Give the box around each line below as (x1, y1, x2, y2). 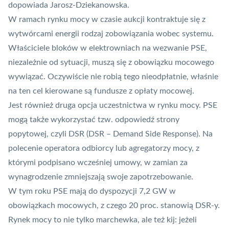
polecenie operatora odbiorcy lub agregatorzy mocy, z (8, 144, 199, 153)
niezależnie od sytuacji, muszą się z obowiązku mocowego (8, 58, 214, 67)
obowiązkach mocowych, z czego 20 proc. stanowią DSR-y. (8, 201, 220, 210)
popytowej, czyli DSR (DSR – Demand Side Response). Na (8, 130, 213, 139)
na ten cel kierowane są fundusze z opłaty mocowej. (8, 87, 194, 96)
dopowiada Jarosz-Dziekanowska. (8, 1, 129, 10)
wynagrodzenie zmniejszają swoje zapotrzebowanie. (8, 173, 193, 181)
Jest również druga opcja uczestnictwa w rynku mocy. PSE (8, 101, 217, 110)
